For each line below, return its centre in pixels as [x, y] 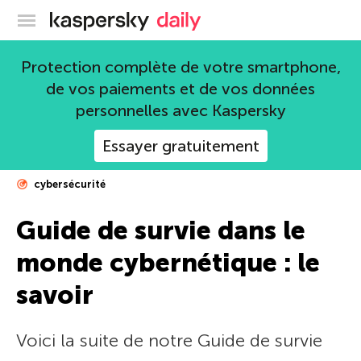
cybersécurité [68, 184]
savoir [55, 295]
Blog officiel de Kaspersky [224, 18]
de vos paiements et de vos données [180, 89]
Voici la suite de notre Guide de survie [169, 340]
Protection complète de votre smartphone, [180, 67]
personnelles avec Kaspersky [180, 110]
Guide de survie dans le [161, 230]
